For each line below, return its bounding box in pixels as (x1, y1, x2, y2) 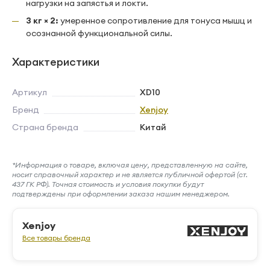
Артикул (12, 87, 47, 98)
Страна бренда (12, 122, 78, 133)
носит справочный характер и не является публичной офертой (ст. (12, 170, 248, 179)
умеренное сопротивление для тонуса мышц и (58, 15, 252, 26)
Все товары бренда (22, 233, 90, 242)
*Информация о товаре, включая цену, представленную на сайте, (12, 160, 248, 169)
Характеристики (12, 55, 99, 69)
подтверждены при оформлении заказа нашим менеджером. (12, 189, 230, 198)
